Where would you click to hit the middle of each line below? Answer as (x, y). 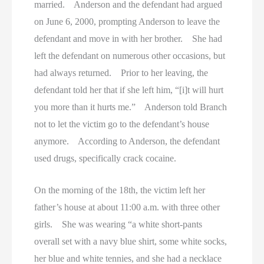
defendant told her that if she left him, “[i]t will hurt (129, 90)
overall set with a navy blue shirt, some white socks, (131, 242)
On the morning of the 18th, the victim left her (120, 190)
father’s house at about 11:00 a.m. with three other (127, 207)
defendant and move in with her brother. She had (128, 38)
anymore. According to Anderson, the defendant (127, 141)
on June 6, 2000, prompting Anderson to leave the (127, 21)
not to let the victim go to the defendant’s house (122, 124)
